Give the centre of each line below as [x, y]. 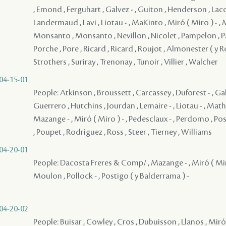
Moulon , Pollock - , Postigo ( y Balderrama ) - [111, 176]
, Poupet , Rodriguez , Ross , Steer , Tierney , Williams [123, 132]
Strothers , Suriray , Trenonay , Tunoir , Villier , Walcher [126, 62]
